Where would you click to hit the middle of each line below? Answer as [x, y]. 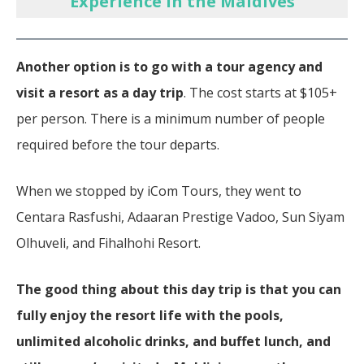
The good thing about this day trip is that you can [179, 289]
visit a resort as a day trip [100, 92]
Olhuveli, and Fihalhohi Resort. [110, 243]
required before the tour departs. [119, 144]
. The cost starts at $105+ [260, 92]
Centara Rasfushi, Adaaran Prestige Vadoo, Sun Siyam [180, 217]
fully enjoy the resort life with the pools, [150, 315]
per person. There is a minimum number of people [171, 118]
